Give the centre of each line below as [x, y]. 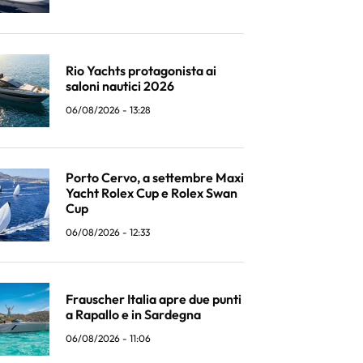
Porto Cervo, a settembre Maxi [155, 177]
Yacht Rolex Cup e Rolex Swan [152, 192]
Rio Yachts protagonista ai [141, 70]
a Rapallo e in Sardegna [133, 314]
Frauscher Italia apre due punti [154, 299]
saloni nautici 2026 [120, 86]
